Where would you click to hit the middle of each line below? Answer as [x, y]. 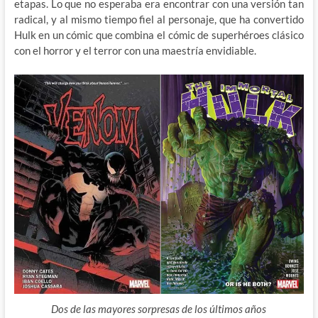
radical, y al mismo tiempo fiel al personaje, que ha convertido [159, 20]
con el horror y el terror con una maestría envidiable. [135, 51]
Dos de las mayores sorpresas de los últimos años [159, 309]
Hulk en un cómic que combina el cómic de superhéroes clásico [159, 35]
